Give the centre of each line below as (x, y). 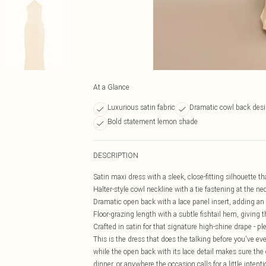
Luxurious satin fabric (141, 107)
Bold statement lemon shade (153, 121)
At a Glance (111, 87)
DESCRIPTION (116, 155)
